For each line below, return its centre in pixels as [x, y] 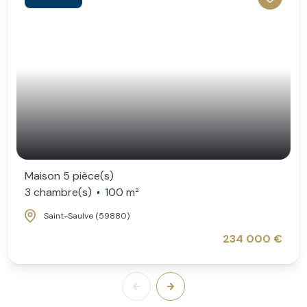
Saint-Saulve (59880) [87, 216]
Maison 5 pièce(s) [69, 175]
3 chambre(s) [58, 192]
